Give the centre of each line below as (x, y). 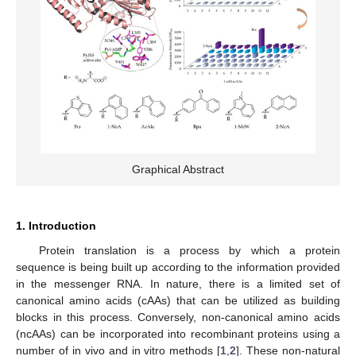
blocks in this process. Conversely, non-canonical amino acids (178, 317)
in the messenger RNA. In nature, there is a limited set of (178, 283)
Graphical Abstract (178, 169)
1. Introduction (56, 225)
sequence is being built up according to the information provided (178, 267)
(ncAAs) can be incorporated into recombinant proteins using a (178, 333)
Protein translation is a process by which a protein (189, 250)
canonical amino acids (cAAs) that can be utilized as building (178, 300)
